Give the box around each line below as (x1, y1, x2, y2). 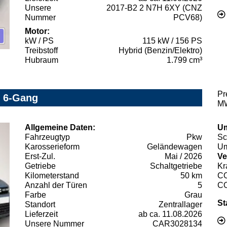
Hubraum (25, 55, 58, 64)
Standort (25, 200, 55, 209)
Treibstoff (25, 46, 58, 55)
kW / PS (25, 36, 54, 45)
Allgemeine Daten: (25, 123, 95, 132)
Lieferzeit (25, 209, 58, 218)
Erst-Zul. (25, 152, 55, 161)
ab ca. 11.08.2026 (138, 209, 202, 218)
